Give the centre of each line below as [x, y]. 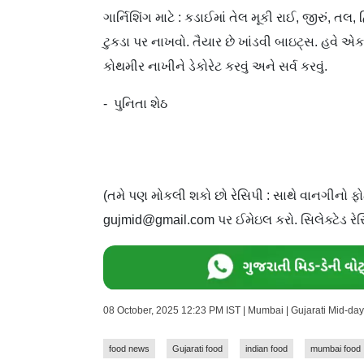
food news [129, 348]
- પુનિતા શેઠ [135, 103]
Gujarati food [197, 348]
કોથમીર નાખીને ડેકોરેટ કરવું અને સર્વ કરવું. [215, 66]
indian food [266, 348]
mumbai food [336, 348]
